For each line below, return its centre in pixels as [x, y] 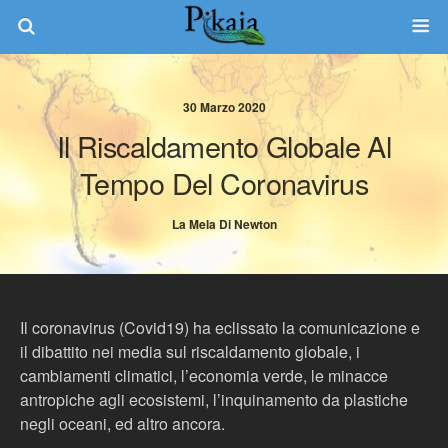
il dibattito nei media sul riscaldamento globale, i [190, 351]
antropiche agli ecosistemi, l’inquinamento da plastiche [214, 399]
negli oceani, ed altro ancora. [122, 423]
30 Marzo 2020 [224, 107]
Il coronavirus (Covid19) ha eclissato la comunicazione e [220, 327]
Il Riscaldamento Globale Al [224, 145]
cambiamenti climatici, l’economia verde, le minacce [204, 375]
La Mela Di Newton [224, 224]
